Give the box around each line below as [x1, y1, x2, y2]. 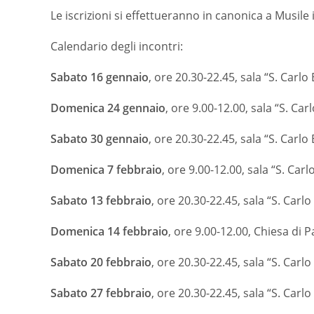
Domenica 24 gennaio [50, 100, 165, 116]
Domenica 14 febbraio [50, 223, 168, 239]
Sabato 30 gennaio [50, 130, 149, 146]
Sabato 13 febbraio [50, 192, 151, 208]
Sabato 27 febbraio [50, 285, 151, 301]
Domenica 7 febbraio [50, 161, 162, 177]
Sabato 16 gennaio [50, 69, 149, 85]
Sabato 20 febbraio [50, 254, 151, 270]
